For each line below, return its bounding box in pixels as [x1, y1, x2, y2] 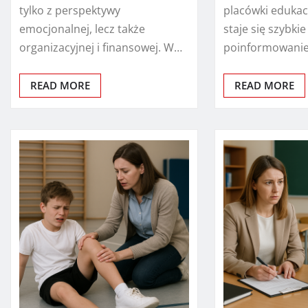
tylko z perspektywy [19, 2, 120, 18]
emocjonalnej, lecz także [19, 21, 145, 36]
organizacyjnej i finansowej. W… [19, 39, 182, 55]
